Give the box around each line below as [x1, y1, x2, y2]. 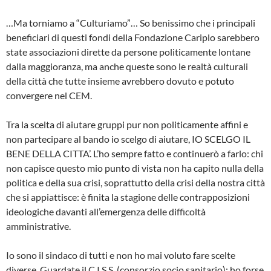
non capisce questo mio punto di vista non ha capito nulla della [6, 162, 264, 174]
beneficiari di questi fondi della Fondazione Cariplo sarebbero [6, 31, 260, 44]
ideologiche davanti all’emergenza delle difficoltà [6, 206, 206, 218]
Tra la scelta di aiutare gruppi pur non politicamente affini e [6, 119, 248, 131]
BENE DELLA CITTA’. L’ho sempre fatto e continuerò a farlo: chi [6, 148, 263, 160]
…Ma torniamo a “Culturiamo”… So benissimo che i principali [6, 17, 255, 29]
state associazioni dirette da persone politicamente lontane [6, 46, 250, 58]
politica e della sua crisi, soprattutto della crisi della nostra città [6, 177, 265, 189]
